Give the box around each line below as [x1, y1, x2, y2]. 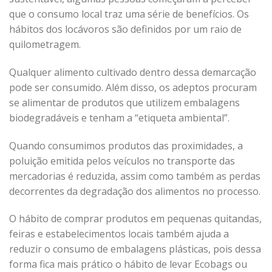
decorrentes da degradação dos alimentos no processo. [9, 184, 260, 198]
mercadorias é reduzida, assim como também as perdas [9, 169, 260, 183]
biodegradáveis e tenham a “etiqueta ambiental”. [9, 110, 229, 124]
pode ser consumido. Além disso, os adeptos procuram [9, 80, 257, 94]
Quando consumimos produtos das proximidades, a [9, 138, 243, 152]
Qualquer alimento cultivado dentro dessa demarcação [9, 65, 256, 79]
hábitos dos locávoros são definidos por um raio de [9, 22, 242, 36]
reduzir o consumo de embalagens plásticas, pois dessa [9, 242, 261, 256]
